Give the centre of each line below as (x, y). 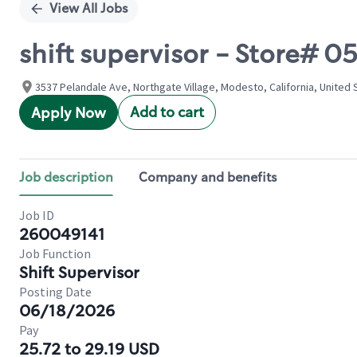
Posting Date (55, 292)
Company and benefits (208, 177)
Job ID (37, 215)
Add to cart (167, 112)
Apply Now (69, 113)
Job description (66, 177)
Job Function (55, 253)
